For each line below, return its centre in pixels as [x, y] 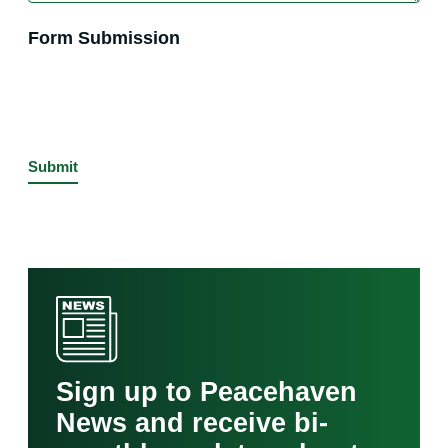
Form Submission [104, 37]
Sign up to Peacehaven [206, 392]
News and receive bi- [192, 423]
